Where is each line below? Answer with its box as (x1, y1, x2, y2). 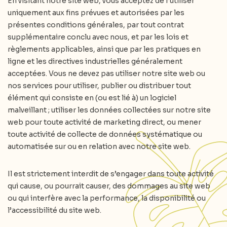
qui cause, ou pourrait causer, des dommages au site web (8, 181, 210, 191)
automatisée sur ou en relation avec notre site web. (8, 142, 191, 151)
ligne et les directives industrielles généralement (8, 57, 182, 66)
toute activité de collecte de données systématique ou (8, 130, 202, 139)
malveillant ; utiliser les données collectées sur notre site (8, 105, 211, 115)
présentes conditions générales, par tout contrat (8, 20, 184, 29)
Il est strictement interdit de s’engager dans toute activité (8, 169, 214, 178)
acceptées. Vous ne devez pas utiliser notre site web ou (8, 69, 205, 78)
